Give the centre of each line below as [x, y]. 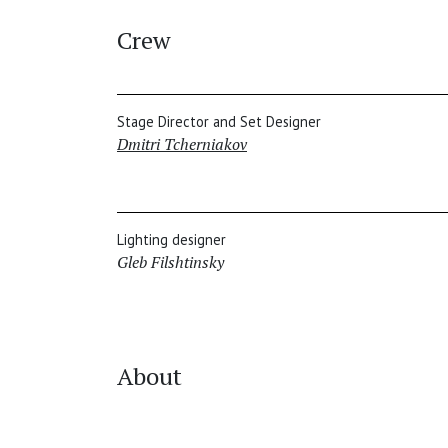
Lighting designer [171, 240]
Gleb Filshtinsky [170, 262]
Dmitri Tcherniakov [182, 144]
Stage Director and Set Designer [219, 122]
